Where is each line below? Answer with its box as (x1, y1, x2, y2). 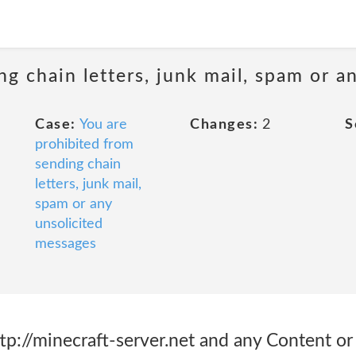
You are (79, 118, 127, 132)
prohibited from (35, 137, 133, 152)
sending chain (35, 157, 121, 172)
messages (35, 237, 96, 251)
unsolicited (35, 217, 103, 231)
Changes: (190, 118, 258, 132)
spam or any (35, 197, 112, 211)
